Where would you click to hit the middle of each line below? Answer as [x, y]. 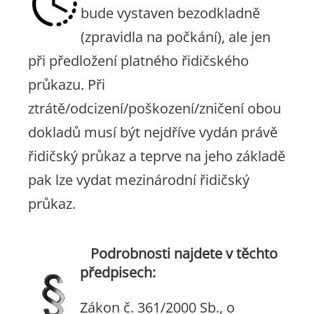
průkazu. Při [67, 84]
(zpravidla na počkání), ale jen [176, 37]
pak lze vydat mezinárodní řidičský [139, 180]
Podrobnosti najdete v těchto [184, 253]
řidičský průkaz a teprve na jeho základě [157, 156]
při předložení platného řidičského [138, 61]
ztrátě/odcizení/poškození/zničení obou [155, 108]
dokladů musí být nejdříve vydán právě [153, 132]
